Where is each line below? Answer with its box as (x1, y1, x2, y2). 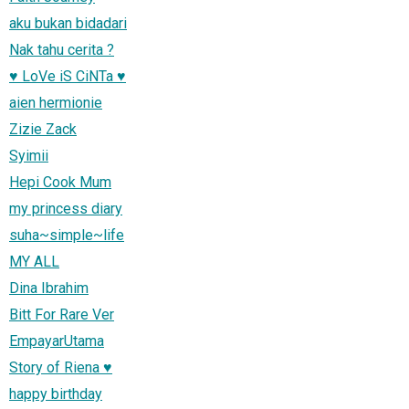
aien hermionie (9, 93, 102, 111)
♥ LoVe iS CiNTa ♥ (9, 67, 126, 85)
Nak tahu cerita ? (9, 40, 114, 58)
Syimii (9, 146, 48, 164)
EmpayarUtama (9, 331, 104, 350)
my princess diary (9, 199, 122, 217)
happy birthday (9, 384, 102, 403)
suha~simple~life (9, 225, 124, 244)
